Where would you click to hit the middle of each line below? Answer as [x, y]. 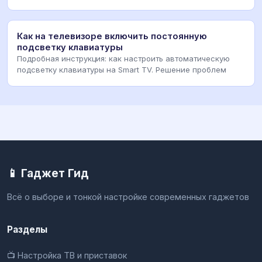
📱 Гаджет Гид [48, 173]
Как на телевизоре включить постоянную [112, 36]
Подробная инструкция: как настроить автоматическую [123, 58]
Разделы [27, 229]
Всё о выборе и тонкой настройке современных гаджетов [128, 196]
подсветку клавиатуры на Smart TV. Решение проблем [122, 69]
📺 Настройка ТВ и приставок [67, 255]
